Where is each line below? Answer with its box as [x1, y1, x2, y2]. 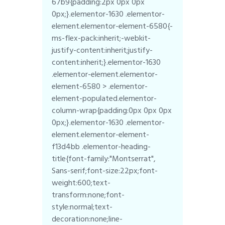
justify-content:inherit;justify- [52, 43, 153, 57]
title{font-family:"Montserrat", [52, 152, 156, 165]
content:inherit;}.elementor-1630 [52, 55, 161, 69]
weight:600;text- [52, 176, 111, 189]
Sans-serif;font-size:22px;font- [52, 164, 158, 177]
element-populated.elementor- [52, 91, 157, 105]
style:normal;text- [52, 200, 113, 213]
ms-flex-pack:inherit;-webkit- [52, 31, 151, 45]
